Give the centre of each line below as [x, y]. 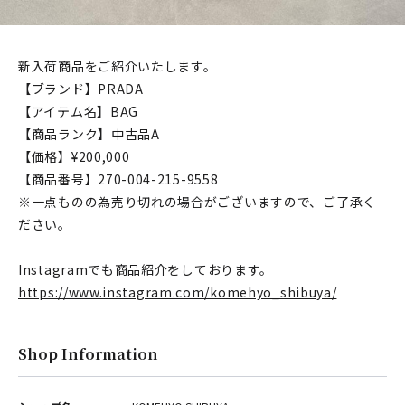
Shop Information [88, 354]
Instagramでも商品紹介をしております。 [146, 269]
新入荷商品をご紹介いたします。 [118, 66]
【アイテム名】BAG [78, 111]
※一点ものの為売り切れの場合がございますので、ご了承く [197, 202]
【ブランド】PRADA [81, 89]
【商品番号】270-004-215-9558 [118, 179]
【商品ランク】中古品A [89, 134]
